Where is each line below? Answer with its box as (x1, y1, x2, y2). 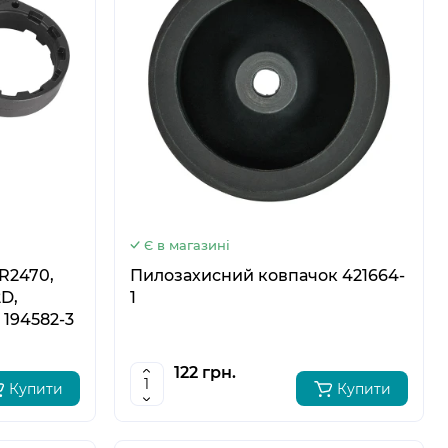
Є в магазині (143, 237, 230, 254)
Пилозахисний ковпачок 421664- (129, 266, 405, 286)
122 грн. (173, 363, 236, 383)
